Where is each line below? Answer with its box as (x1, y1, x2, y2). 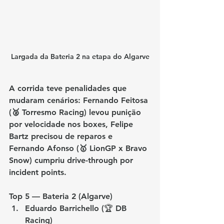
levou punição (86, 107, 143, 117)
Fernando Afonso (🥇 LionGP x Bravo (9, 143, 149, 153)
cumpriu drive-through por (32, 155, 135, 165)
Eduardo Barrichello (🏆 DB (25, 203, 129, 213)
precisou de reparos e (28, 131, 115, 141)
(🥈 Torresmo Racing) (9, 107, 86, 117)
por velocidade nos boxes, (9, 119, 110, 129)
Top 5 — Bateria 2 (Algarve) (9, 191, 112, 201)
